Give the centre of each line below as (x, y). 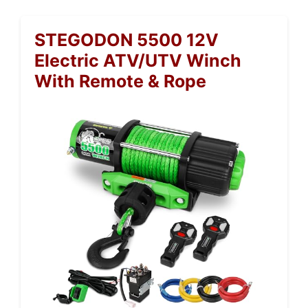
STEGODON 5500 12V (126, 40)
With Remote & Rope (120, 81)
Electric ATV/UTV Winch (138, 60)
